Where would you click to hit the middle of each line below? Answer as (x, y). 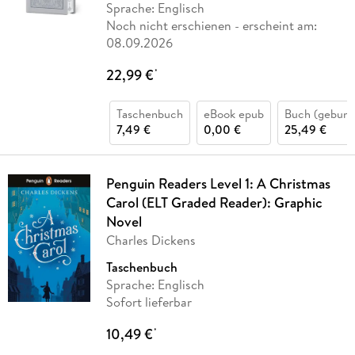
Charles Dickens (151, 240)
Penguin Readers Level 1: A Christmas (218, 183)
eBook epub (233, 113)
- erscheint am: (274, 25)
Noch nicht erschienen (168, 25)
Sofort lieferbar (149, 302)
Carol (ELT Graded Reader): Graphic (214, 202)
